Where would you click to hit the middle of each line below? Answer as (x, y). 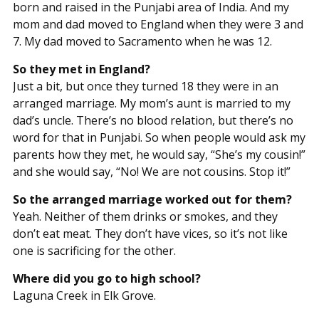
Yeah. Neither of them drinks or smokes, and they (145, 216)
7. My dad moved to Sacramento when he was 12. (142, 41)
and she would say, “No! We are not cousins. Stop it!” (151, 171)
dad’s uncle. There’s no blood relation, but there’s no (153, 120)
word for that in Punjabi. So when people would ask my (159, 137)
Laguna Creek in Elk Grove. (84, 295)
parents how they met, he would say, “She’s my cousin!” (159, 154)
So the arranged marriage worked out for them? (152, 199)
